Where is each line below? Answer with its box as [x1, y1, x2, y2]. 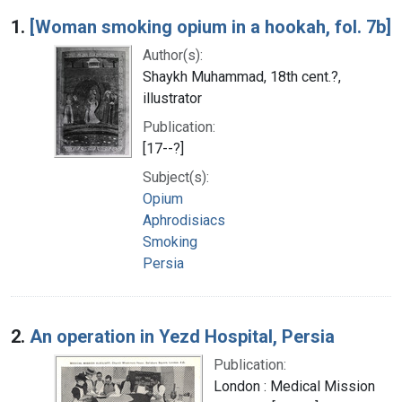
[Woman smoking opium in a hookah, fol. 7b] [30, 15, 391, 38]
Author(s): [143, 46, 203, 64]
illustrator [143, 89, 202, 107]
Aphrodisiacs [143, 211, 225, 229]
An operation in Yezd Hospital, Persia [30, 325, 335, 347]
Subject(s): [143, 168, 209, 186]
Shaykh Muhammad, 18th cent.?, [143, 67, 341, 85]
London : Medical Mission [214, 377, 375, 395]
